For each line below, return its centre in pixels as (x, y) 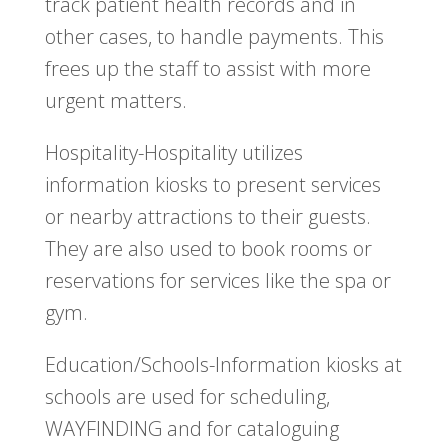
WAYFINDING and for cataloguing (191, 429)
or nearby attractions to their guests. (207, 217)
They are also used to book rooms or (208, 249)
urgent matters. (115, 101)
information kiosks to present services (212, 185)
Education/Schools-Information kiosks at (223, 365)
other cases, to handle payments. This (214, 37)
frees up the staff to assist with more (207, 69)
